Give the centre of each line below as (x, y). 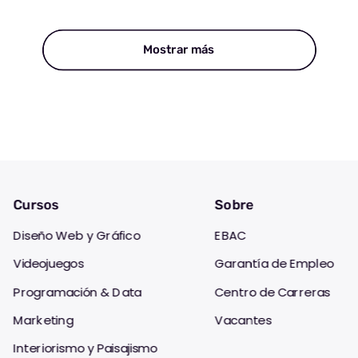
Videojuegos (48, 264)
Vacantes (243, 320)
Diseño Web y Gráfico (77, 235)
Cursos (36, 205)
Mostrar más (179, 50)
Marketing (43, 320)
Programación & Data (78, 292)
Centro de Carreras (272, 292)
